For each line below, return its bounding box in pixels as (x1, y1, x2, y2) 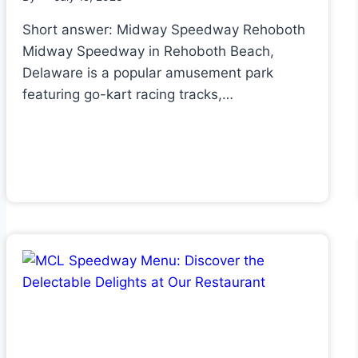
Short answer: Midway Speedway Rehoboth (22, 22, 305, 38)
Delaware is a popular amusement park (22, 65, 273, 82)
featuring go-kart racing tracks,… (22, 86, 233, 103)
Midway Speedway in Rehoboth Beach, (22, 43, 274, 60)
